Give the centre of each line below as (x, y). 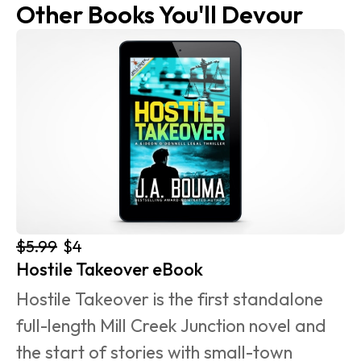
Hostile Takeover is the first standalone (172, 299)
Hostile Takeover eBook (110, 269)
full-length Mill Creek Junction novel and (173, 325)
